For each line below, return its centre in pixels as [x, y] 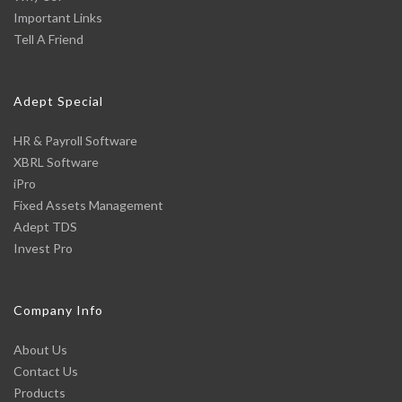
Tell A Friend [48, 39]
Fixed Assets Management [88, 205]
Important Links [58, 17]
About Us [40, 350]
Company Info [58, 310]
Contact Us [46, 371]
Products [39, 393]
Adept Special [58, 101]
